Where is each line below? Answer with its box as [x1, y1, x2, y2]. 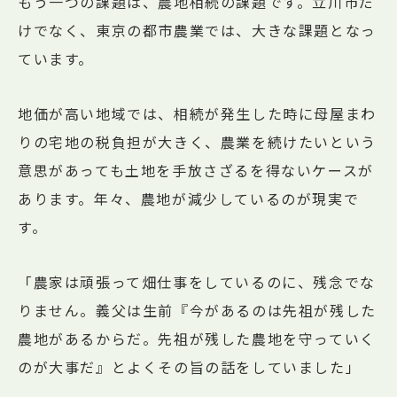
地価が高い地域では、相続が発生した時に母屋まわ [18, 102, 377, 124]
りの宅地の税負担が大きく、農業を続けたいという [18, 130, 377, 152]
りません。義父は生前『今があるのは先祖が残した [18, 299, 377, 321]
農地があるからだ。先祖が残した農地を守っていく [18, 327, 376, 349]
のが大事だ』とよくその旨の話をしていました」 [18, 355, 362, 378]
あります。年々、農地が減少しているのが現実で [18, 187, 360, 209]
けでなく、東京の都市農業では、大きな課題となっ [18, 19, 377, 41]
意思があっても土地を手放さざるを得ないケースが [18, 159, 374, 181]
